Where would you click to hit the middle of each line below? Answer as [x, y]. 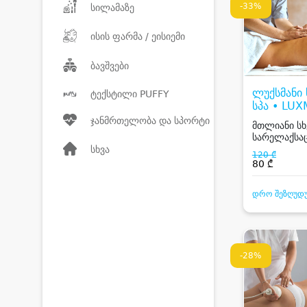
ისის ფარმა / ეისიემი [138, 37]
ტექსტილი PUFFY [130, 94]
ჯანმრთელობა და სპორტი [150, 121]
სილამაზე [112, 7]
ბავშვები [110, 66]
